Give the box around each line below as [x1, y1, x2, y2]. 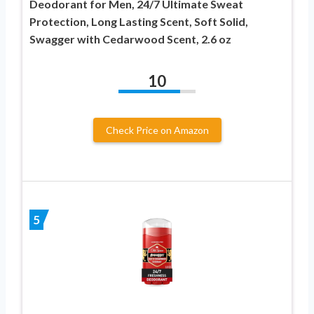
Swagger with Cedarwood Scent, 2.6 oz [29, 32, 231, 46]
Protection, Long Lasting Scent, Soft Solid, [29, 14, 248, 28]
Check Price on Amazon [105, 123, 209, 136]
